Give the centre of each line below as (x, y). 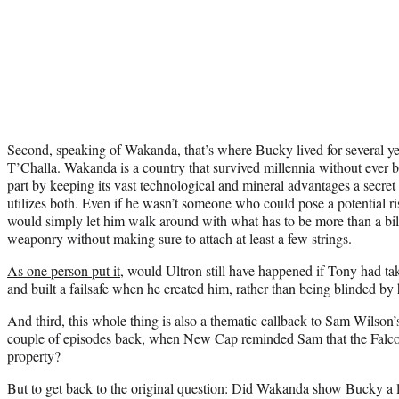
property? (34, 355)
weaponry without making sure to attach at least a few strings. (179, 238)
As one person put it (64, 270)
